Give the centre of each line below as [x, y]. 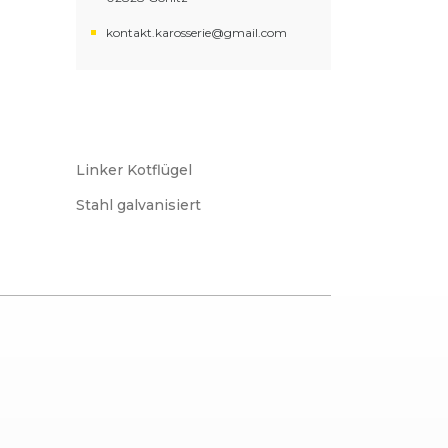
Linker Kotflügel [134, 170]
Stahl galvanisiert [138, 205]
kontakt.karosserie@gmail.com [196, 32]
